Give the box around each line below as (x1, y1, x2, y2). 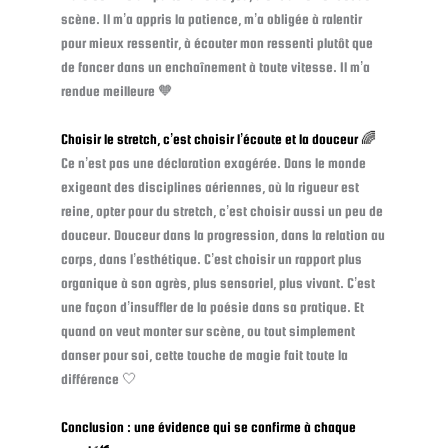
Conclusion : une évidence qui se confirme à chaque (60, 419, 356, 436)
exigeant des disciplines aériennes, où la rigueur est (60, 179, 359, 196)
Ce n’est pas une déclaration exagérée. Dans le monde (60, 155, 366, 172)
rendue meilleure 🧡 (60, 83, 173, 100)
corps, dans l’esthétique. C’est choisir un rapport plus (60, 251, 362, 268)
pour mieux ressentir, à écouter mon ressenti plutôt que (60, 35, 373, 52)
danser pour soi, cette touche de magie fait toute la (60, 347, 348, 364)
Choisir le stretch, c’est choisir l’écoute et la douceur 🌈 (60, 131, 376, 148)
